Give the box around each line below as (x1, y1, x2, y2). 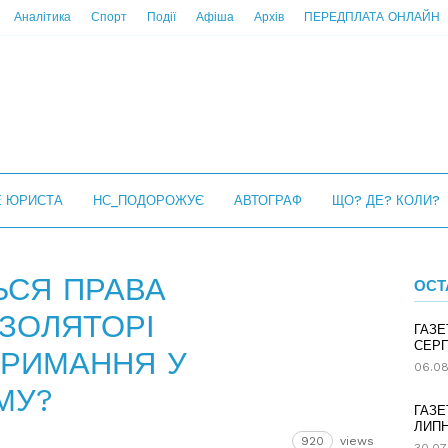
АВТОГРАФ (234, 193, 302, 208)
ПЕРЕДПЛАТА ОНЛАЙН (304, 10, 440, 24)
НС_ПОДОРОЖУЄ (93, 193, 204, 208)
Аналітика (14, 10, 71, 24)
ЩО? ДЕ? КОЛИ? (332, 193, 440, 208)
